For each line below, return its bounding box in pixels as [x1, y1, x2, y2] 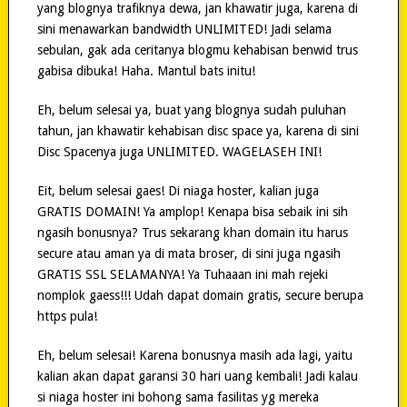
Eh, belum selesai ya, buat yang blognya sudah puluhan [36, 102, 346, 117]
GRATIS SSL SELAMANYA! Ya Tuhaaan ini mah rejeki [36, 266, 328, 282]
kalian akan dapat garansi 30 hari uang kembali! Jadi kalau [36, 368, 358, 383]
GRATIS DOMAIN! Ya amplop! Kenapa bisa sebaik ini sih [36, 203, 348, 219]
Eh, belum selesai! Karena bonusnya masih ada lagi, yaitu [36, 347, 352, 362]
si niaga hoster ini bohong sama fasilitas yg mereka [36, 389, 319, 404]
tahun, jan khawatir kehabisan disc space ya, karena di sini [36, 123, 359, 138]
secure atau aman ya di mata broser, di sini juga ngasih [36, 245, 341, 261]
